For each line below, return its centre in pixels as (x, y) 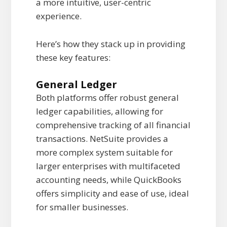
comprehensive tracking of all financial (113, 125)
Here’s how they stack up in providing (110, 44)
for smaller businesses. (82, 207)
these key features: (73, 58)
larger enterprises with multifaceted (108, 166)
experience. (59, 16)
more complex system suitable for (104, 153)
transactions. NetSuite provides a (102, 139)
